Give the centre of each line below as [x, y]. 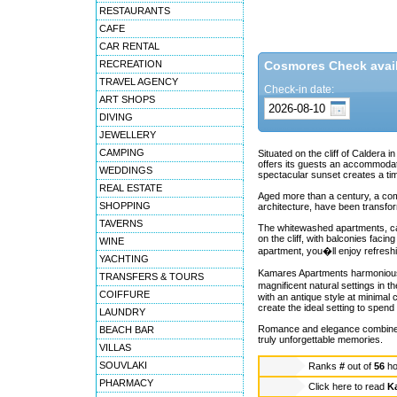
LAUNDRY [122, 312]
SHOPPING [125, 206]
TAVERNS [121, 223]
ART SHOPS [127, 99]
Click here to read [348, 386]
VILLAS [115, 347]
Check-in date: [299, 90]
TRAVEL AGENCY [139, 82]
